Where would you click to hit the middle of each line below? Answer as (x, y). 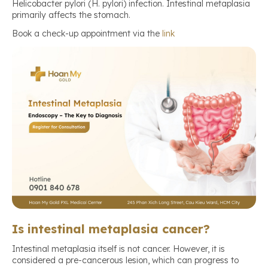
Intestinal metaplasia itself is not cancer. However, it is (118, 249)
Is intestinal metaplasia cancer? (111, 229)
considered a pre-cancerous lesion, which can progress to (125, 261)
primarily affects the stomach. (71, 15)
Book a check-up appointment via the (87, 34)
